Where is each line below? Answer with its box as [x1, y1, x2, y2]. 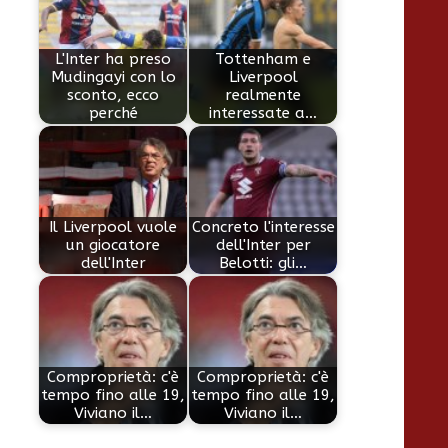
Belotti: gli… [219, 254, 308, 273]
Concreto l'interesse [191, 218, 335, 237]
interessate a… [209, 104, 318, 123]
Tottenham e [215, 50, 312, 69]
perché [88, 104, 138, 123]
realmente [225, 86, 302, 105]
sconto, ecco [67, 86, 160, 105]
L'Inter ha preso [55, 50, 172, 69]
